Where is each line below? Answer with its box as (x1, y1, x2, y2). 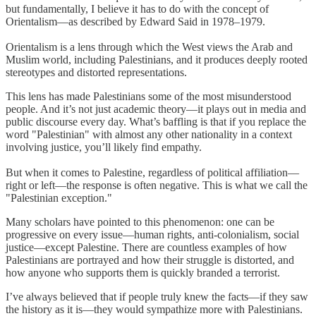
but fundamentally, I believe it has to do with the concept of (6, 3, 269, 16)
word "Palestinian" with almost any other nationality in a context (6, 128, 292, 141)
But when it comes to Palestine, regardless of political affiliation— (6, 166, 299, 179)
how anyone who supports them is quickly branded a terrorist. (6, 267, 280, 279)
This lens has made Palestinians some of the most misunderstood (6, 90, 291, 103)
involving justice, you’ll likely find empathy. (6, 141, 202, 154)
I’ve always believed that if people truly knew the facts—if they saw (6, 291, 308, 303)
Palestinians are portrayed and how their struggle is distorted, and (6, 254, 294, 267)
